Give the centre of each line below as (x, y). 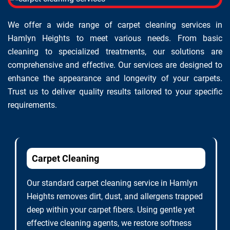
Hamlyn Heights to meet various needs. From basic (115, 38)
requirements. (32, 105)
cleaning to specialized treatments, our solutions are (115, 52)
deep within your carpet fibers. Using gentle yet (111, 210)
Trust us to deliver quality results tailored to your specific (115, 92)
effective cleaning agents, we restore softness (109, 223)
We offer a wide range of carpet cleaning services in (115, 25)
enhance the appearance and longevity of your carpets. (115, 78)
